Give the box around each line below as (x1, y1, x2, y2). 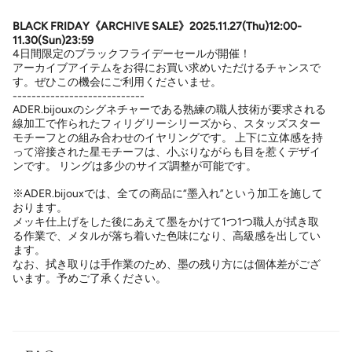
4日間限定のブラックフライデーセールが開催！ (13, 46, 251, 60)
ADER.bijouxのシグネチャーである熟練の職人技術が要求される (13, 102, 326, 116)
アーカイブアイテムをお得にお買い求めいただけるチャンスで (13, 60, 321, 75)
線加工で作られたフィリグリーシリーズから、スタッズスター (13, 116, 321, 130)
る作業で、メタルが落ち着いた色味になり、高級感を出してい (13, 229, 321, 243)
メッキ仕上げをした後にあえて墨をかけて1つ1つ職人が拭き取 (13, 214, 319, 229)
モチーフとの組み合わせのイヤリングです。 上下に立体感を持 (13, 130, 323, 145)
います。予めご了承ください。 (13, 271, 167, 285)
